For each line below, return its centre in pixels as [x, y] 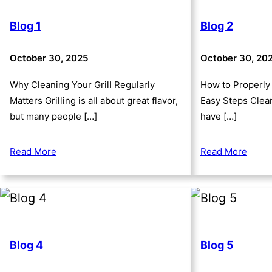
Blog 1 [25, 26]
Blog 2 [216, 26]
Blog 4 [26, 245]
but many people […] [53, 116]
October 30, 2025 [49, 58]
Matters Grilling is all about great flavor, [94, 100]
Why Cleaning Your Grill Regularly [82, 84]
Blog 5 [217, 245]
